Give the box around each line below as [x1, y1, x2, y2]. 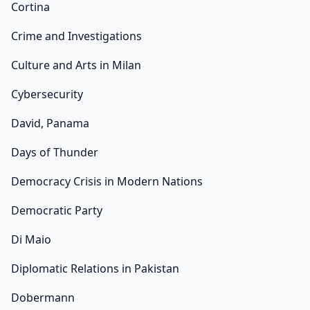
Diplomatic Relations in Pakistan [11, 261, 179, 277]
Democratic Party [11, 203, 102, 219]
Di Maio [11, 232, 51, 248]
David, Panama [11, 116, 89, 131]
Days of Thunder [11, 145, 98, 161]
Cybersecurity [11, 86, 83, 102]
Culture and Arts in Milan [11, 57, 141, 73]
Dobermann [11, 290, 75, 306]
